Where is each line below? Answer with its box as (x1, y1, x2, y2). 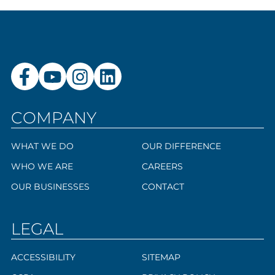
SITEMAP (142, 252, 180, 263)
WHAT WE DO (10, 141, 74, 152)
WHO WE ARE (10, 161, 73, 172)
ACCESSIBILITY (10, 252, 76, 263)
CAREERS (142, 161, 183, 172)
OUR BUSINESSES (10, 181, 90, 193)
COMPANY (10, 108, 96, 128)
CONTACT (142, 181, 184, 193)
